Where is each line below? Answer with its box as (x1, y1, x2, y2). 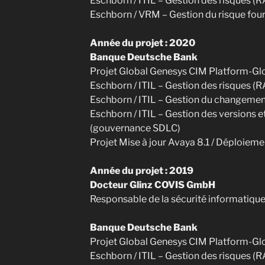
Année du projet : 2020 (89, 37, 195, 49)
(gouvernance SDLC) (89, 122, 180, 134)
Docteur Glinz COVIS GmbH (89, 179, 215, 190)
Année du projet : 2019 (89, 165, 193, 176)
